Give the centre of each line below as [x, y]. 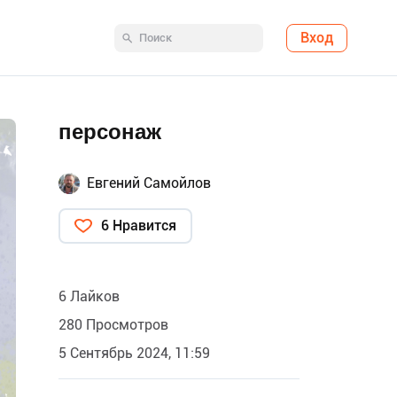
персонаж [110, 132]
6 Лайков [89, 296]
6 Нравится [139, 226]
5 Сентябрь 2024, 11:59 [134, 353]
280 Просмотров [113, 325]
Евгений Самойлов [149, 183]
